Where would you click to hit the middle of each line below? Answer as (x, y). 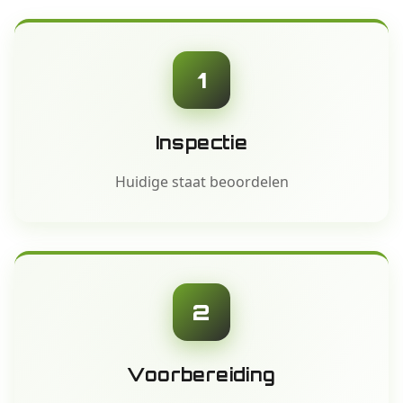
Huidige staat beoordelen (201, 182)
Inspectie (201, 143)
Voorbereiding (201, 375)
